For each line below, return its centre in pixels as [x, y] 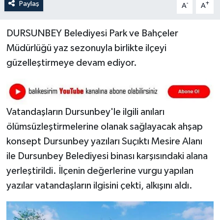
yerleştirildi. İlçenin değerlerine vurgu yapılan [100, 171]
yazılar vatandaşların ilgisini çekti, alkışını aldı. [100, 185]
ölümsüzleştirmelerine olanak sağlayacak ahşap [104, 126]
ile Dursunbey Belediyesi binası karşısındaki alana [107, 156]
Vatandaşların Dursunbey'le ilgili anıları [85, 112]
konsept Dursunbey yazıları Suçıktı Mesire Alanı [104, 141]
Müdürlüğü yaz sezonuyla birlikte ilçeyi [86, 48]
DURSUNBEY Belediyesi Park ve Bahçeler [92, 33]
